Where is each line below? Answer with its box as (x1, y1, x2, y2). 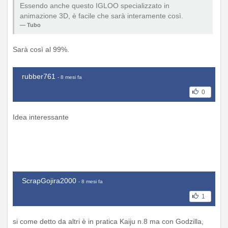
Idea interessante (13, 113, 69, 122)
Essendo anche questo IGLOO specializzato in (20, 1, 169, 10)
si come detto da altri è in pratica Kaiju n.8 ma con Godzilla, (13, 217, 204, 226)
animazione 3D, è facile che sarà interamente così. (20, 11, 183, 20)
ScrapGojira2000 (22, 176, 76, 185)
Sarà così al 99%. (13, 45, 69, 53)
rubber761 (22, 72, 55, 80)
